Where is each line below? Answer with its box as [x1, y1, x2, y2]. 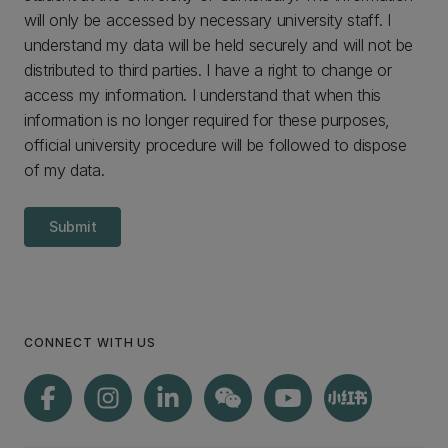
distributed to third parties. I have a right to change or [24, 59, 392, 80]
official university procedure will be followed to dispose [24, 134, 407, 155]
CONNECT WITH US [24, 334, 157, 350]
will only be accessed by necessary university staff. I [24, 9, 391, 30]
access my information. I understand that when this [24, 84, 381, 105]
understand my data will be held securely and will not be [24, 34, 414, 55]
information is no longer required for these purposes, [24, 109, 391, 130]
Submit [49, 217, 97, 235]
